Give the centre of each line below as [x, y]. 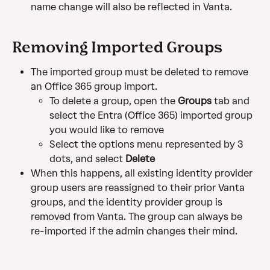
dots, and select [87, 159]
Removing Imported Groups [117, 46]
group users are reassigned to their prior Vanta [139, 187]
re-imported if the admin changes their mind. [134, 231]
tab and [232, 101]
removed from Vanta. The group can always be [138, 216]
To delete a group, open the [114, 101]
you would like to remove [107, 130]
